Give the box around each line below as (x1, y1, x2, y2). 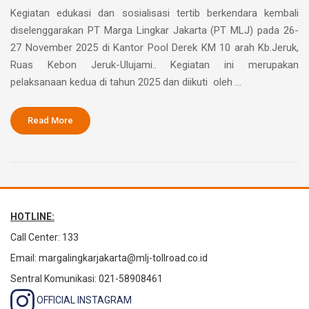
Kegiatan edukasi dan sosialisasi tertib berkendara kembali (10, 7, 299, 20)
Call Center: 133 (10, 232, 79, 243)
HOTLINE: (10, 211, 54, 223)
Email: (10, 252, 39, 264)
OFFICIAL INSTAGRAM (34, 295, 132, 306)
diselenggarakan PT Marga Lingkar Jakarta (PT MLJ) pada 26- (10, 24, 299, 37)
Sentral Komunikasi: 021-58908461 (10, 273, 163, 285)
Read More (28, 115, 73, 126)
